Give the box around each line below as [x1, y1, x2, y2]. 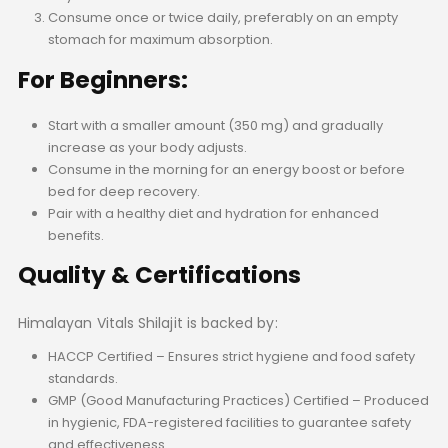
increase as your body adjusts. [47, 137, 247, 157]
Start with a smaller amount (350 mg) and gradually [47, 115, 383, 135]
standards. [47, 369, 118, 389]
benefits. [47, 225, 104, 245]
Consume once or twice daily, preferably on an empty [47, 7, 398, 27]
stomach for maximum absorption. [47, 29, 273, 49]
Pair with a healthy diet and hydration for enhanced [47, 203, 379, 223]
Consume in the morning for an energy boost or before [47, 159, 405, 179]
